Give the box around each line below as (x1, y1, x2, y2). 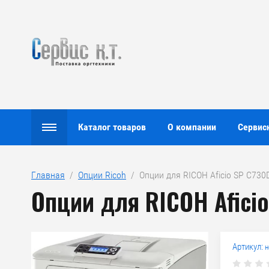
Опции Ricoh (78, 169, 126, 181)
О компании (168, 121, 216, 133)
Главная (31, 169, 65, 181)
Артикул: (232, 241, 263, 252)
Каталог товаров (78, 121, 146, 133)
